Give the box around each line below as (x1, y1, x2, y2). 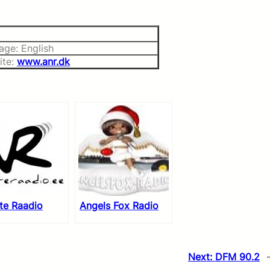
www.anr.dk (17, 55, 70, 67)
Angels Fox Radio (80, 199, 159, 212)
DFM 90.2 (215, 251, 260, 263)
